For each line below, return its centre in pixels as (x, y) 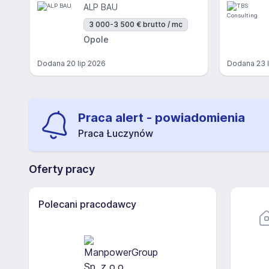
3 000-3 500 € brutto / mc (136, 24)
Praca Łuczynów (116, 133)
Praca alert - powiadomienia (162, 118)
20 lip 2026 (86, 63)
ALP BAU (101, 7)
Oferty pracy (62, 169)
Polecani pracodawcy (87, 204)
